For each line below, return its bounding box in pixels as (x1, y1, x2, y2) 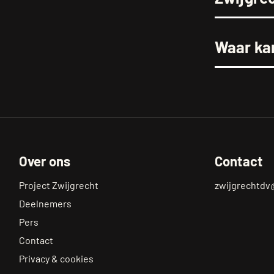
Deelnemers (18, 197, 72, 209)
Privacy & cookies (18, 252, 94, 264)
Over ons (18, 152, 71, 169)
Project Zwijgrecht (18, 179, 98, 191)
